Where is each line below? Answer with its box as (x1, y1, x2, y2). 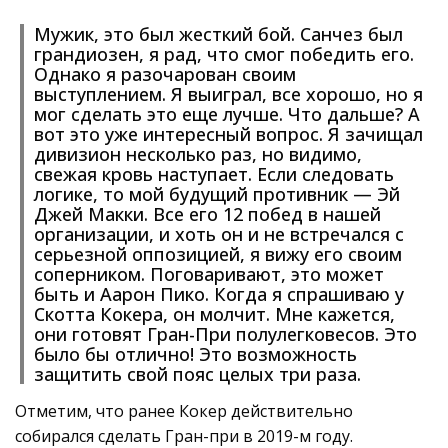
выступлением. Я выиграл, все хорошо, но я (34, 82, 423, 106)
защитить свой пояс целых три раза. (34, 362, 361, 386)
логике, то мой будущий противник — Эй (34, 182, 400, 206)
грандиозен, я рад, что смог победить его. (34, 42, 414, 66)
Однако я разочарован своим (34, 62, 296, 86)
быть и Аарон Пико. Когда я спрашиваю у (34, 282, 404, 306)
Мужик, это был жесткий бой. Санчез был (34, 22, 403, 46)
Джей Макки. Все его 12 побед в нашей (34, 202, 381, 226)
